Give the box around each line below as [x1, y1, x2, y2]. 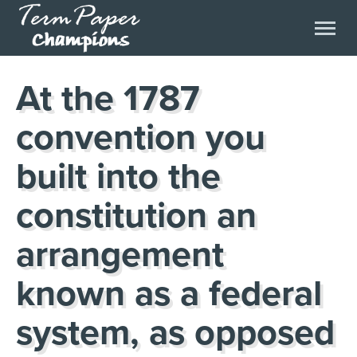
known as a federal [16, 273, 322, 316]
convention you [16, 116, 265, 159]
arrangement [16, 233, 224, 277]
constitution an [16, 194, 257, 237]
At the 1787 [16, 77, 200, 120]
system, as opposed [16, 312, 335, 355]
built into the [16, 155, 221, 198]
